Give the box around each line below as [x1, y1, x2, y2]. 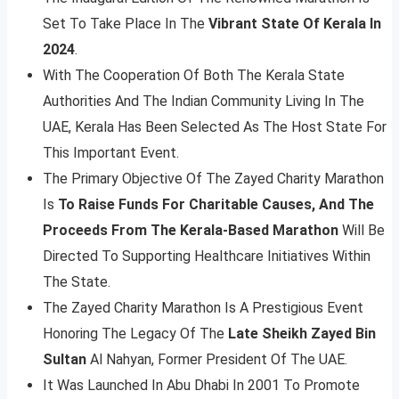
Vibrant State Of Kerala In [208, 15, 381, 33]
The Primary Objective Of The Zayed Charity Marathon [43, 170, 384, 188]
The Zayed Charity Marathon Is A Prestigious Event [43, 299, 363, 317]
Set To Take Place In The [43, 15, 208, 33]
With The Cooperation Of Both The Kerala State [43, 67, 345, 85]
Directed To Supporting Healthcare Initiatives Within [43, 248, 370, 265]
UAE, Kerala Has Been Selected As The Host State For [43, 118, 387, 136]
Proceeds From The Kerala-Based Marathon [43, 222, 338, 240]
